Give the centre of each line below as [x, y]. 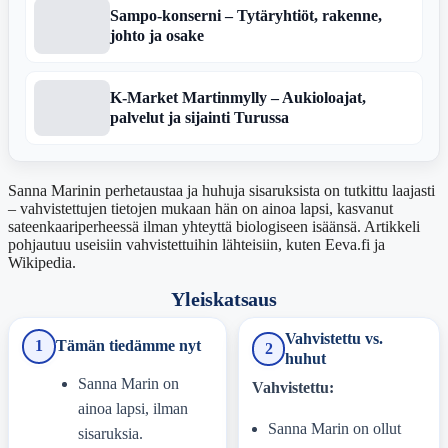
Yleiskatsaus [224, 299]
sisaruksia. [110, 434]
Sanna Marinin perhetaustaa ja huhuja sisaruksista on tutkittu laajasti [221, 191]
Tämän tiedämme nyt [129, 346]
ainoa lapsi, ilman [132, 409]
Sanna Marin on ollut [334, 428]
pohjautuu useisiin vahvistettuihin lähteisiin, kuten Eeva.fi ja [196, 245]
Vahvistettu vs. [334, 339]
